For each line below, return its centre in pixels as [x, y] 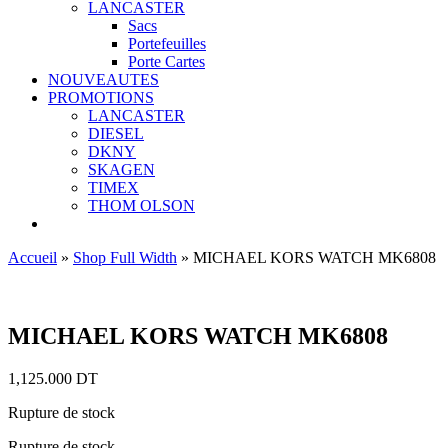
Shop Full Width [125, 257]
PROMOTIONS [101, 97]
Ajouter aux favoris [69, 293]
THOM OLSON [141, 205]
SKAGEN [121, 169]
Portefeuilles [167, 43]
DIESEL [116, 133]
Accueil [32, 257]
